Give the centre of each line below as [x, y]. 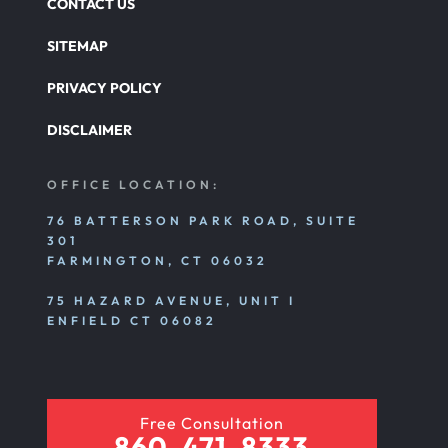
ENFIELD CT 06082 [132, 321]
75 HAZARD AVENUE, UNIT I [172, 301]
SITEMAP [78, 46]
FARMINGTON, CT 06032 [158, 261]
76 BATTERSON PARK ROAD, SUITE [203, 221]
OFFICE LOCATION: [134, 185]
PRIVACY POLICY [105, 88]
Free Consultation [211, 423]
